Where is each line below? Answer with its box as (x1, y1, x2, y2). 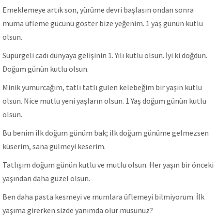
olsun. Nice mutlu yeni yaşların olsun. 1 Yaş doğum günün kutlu (2, 96, 206, 106)
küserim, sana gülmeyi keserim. (2, 141, 106, 151)
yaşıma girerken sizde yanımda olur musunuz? (2, 205, 153, 215)
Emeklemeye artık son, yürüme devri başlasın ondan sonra (2, 5, 194, 15)
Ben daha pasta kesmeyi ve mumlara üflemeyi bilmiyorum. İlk (2, 192, 204, 201)
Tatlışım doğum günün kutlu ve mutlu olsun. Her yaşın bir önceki (2, 160, 214, 170)
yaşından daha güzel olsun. (2, 173, 90, 183)
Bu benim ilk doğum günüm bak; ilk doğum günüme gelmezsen (2, 128, 209, 138)
